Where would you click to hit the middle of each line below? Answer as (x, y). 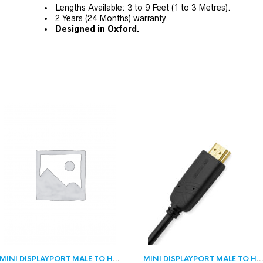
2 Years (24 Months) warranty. (112, 18)
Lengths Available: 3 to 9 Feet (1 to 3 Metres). (143, 8)
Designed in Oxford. (97, 29)
